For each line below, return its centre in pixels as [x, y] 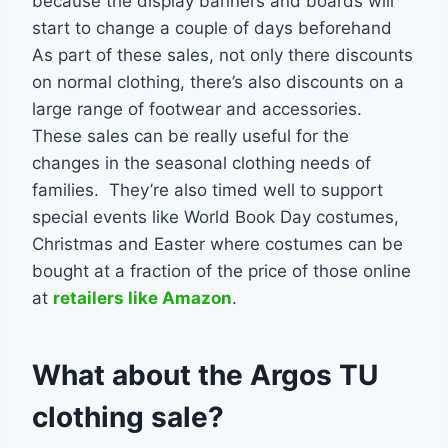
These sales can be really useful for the [190, 135]
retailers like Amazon [142, 297]
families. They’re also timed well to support [207, 189]
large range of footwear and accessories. [197, 108]
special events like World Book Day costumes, [215, 216]
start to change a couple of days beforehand [212, 27]
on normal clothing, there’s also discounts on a [218, 81]
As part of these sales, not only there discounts [222, 54]
